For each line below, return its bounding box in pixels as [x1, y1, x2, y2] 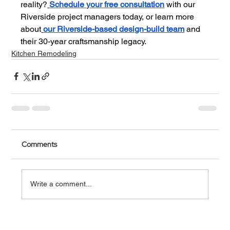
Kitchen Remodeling [11, 49, 77, 57]
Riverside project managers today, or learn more [21, 11, 197, 22]
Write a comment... [30, 180, 92, 188]
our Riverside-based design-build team [43, 24, 185, 34]
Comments [22, 139, 57, 149]
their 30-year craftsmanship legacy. [21, 36, 147, 46]
